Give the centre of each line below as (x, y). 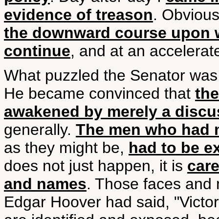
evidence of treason (78, 15)
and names (45, 184)
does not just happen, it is (96, 166)
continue (37, 51)
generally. (40, 130)
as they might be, (66, 148)
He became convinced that (99, 93)
